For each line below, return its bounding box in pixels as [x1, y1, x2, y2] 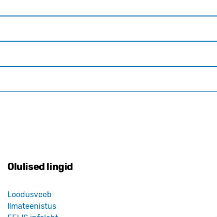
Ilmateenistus [7, 201, 56, 211]
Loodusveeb [7, 190, 52, 200]
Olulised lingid [7, 161, 73, 173]
